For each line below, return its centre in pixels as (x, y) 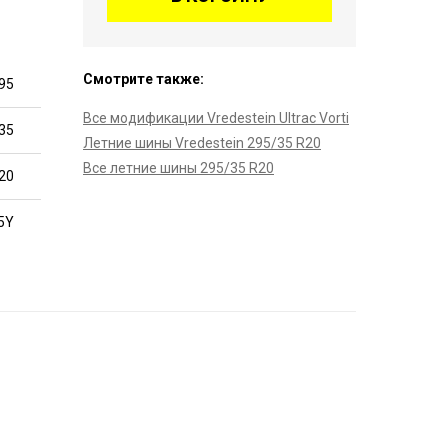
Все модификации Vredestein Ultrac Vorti (216, 118)
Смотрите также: (143, 79)
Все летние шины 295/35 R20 (178, 168)
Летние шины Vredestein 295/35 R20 (202, 143)
